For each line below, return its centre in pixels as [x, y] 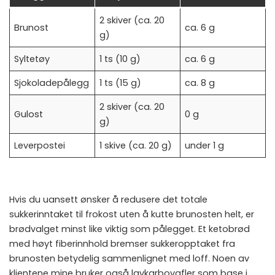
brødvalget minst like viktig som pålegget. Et [109, 229]
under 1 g [205, 145]
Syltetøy [32, 59]
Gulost [29, 114]
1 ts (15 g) [121, 83]
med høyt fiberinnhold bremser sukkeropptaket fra [122, 243]
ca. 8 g [200, 83]
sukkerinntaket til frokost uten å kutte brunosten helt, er [132, 214]
